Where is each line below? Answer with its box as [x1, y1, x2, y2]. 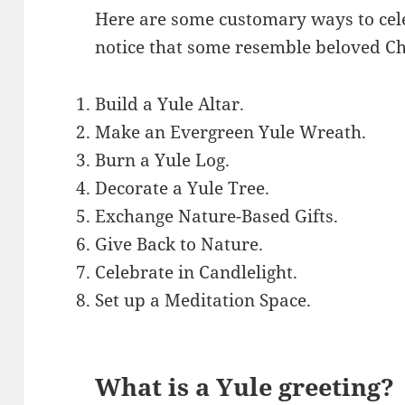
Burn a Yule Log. [95, 147, 231, 172]
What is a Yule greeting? [95, 369, 395, 403]
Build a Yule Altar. [95, 91, 245, 116]
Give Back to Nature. [95, 231, 264, 256]
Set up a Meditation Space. [95, 287, 312, 312]
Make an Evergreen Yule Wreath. [95, 119, 367, 144]
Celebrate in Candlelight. [95, 259, 298, 284]
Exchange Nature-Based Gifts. [95, 203, 339, 228]
